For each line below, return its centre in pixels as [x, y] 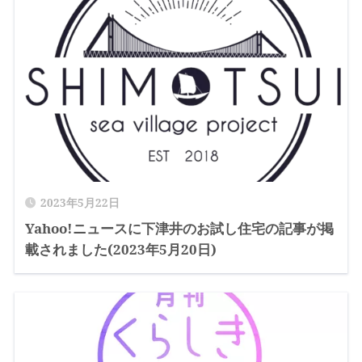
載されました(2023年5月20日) [120, 250]
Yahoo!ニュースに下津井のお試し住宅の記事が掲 [179, 229]
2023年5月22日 [80, 203]
